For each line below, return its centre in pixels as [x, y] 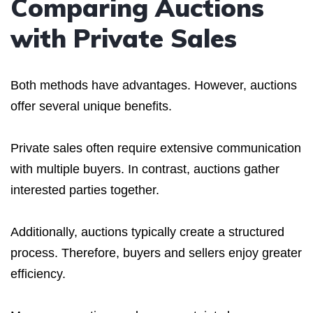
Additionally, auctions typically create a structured [147, 232]
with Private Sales [124, 38]
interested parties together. [85, 190]
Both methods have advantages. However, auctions [154, 85]
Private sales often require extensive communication [156, 148]
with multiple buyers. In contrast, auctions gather [145, 169]
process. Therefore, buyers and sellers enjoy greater [156, 253]
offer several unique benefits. [91, 106]
